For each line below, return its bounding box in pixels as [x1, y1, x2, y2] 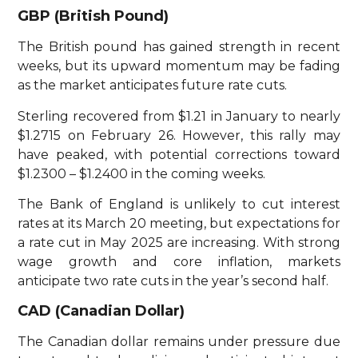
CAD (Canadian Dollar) [18, 302, 185, 320]
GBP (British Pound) [18, 7, 169, 26]
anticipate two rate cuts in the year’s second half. [18, 273, 329, 289]
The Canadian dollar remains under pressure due [18, 334, 340, 350]
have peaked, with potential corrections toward [18, 146, 340, 162]
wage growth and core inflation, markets [18, 254, 340, 270]
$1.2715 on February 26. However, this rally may [18, 127, 340, 143]
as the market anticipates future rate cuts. [18, 78, 288, 93]
